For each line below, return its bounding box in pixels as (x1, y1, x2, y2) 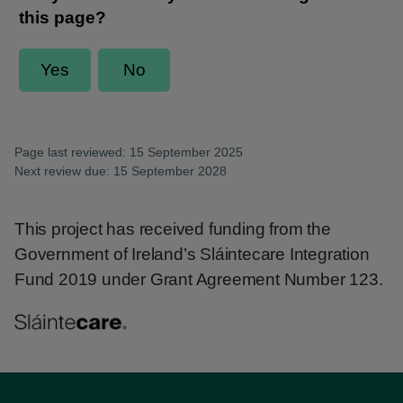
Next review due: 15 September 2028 (14, 164, 227, 178)
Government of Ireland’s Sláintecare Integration (14, 245, 370, 264)
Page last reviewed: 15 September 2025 (14, 145, 243, 159)
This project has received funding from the (14, 219, 331, 238)
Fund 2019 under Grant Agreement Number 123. (14, 270, 383, 289)
